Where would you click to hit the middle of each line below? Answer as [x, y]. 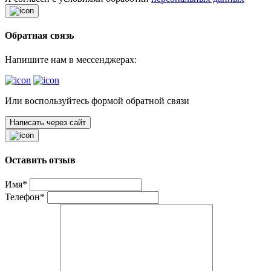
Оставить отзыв [40, 160]
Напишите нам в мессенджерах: [71, 59]
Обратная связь [39, 36]
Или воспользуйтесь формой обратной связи [97, 100]
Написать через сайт [48, 122]
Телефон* [25, 197]
